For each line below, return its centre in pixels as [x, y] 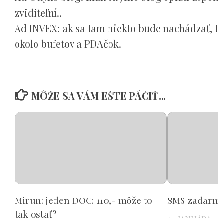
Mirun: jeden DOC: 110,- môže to [83, 200]
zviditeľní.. [38, 12]
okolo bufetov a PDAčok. [68, 43]
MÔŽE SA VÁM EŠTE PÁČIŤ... [98, 95]
